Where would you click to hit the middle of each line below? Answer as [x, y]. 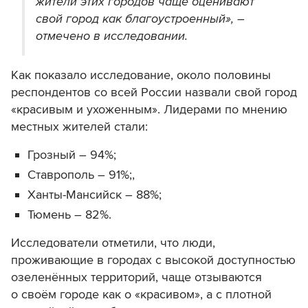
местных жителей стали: [79, 127]
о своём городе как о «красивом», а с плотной [141, 295]
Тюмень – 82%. [69, 215]
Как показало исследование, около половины [141, 75]
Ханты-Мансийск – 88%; [95, 195]
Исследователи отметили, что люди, [113, 243]
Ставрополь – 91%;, [81, 175]
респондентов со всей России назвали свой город [154, 92]
